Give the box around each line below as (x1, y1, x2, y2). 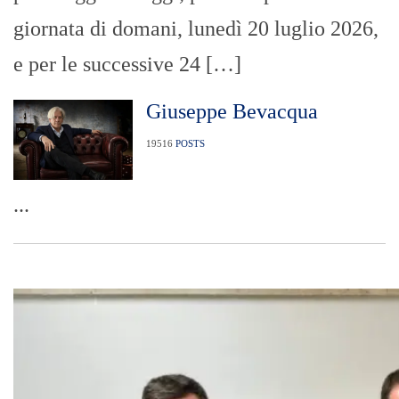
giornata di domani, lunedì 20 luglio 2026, (13, 17, 379, 41)
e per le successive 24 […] (13, 53, 241, 77)
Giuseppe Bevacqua (145, 100, 318, 124)
